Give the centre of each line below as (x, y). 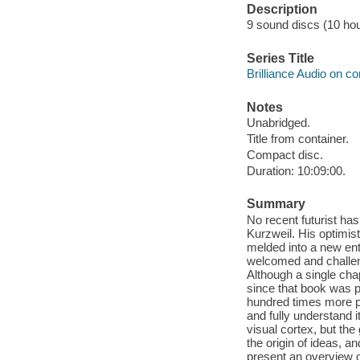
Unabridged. (278, 123)
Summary (276, 204)
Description (282, 9)
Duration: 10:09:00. (296, 171)
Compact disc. (284, 155)
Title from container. (297, 139)
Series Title (280, 58)
